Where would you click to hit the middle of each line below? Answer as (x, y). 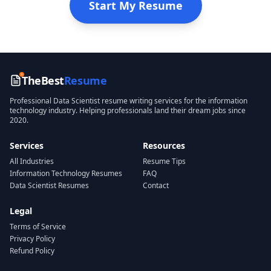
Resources (164, 145)
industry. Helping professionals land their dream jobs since (147, 110)
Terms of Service (38, 227)
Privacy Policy (32, 239)
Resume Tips (164, 161)
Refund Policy (32, 251)
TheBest (43, 80)
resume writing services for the (154, 101)
